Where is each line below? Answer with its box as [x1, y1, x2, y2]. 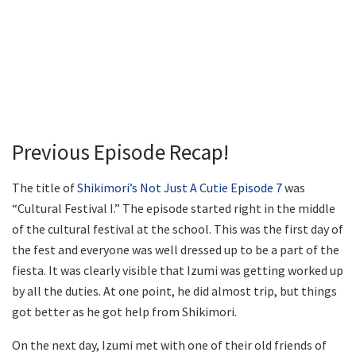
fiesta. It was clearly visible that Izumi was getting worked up [12, 262, 343, 278]
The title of [12, 180, 77, 195]
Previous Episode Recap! [12, 138, 229, 166]
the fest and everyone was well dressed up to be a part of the [12, 242, 339, 257]
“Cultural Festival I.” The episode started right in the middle [12, 200, 335, 216]
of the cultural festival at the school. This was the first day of [12, 221, 343, 237]
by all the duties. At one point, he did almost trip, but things [12, 283, 337, 299]
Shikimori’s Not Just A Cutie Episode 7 [77, 180, 282, 195]
